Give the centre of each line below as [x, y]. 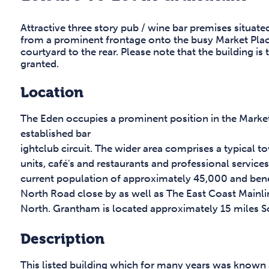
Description [62, 239]
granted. [40, 64]
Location [52, 93]
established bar [56, 134]
